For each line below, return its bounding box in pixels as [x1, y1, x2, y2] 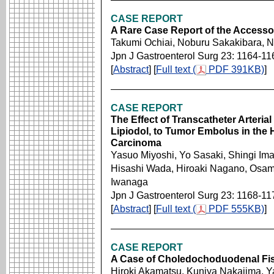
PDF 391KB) [206, 64, 264, 75]
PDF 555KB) [206, 204, 264, 214]
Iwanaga [111, 177, 148, 187]
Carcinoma [111, 138, 161, 148]
